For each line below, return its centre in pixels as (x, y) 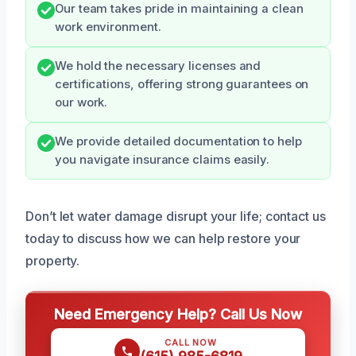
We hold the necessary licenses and (158, 66)
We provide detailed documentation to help (178, 141)
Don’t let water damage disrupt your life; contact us (176, 216)
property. (53, 260)
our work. (81, 102)
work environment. (108, 27)
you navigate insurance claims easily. (163, 159)
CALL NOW (191, 342)
